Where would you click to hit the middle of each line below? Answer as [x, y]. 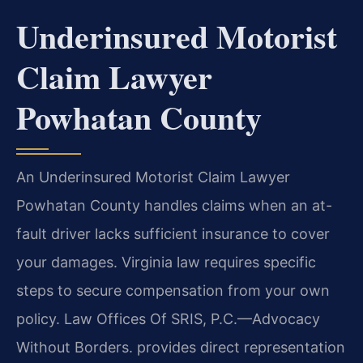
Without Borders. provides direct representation [181, 348]
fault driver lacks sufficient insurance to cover [173, 234]
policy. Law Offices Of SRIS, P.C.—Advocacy [168, 319]
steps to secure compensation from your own [173, 291]
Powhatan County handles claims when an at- [174, 206]
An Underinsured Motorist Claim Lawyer [153, 177]
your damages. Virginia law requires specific [166, 263]
